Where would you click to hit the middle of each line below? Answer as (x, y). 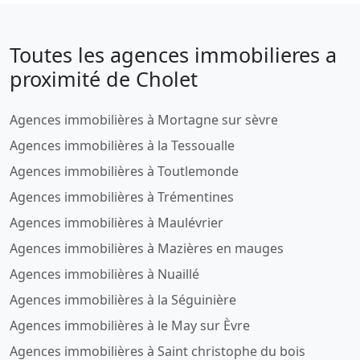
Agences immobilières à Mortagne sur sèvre (144, 119)
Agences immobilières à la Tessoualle (122, 145)
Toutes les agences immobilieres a (173, 54)
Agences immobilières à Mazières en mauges (147, 248)
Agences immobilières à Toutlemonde (124, 171)
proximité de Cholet (104, 78)
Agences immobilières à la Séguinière (123, 299)
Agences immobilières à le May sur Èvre (130, 325)
